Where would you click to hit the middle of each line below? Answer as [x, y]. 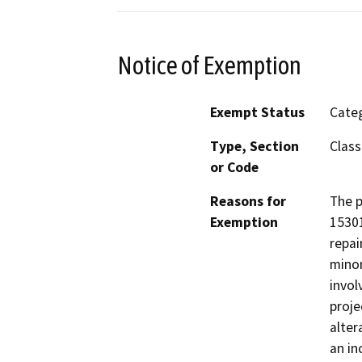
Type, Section [255, 147]
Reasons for [248, 202]
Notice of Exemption [209, 65]
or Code [234, 168]
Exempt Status [257, 113]
